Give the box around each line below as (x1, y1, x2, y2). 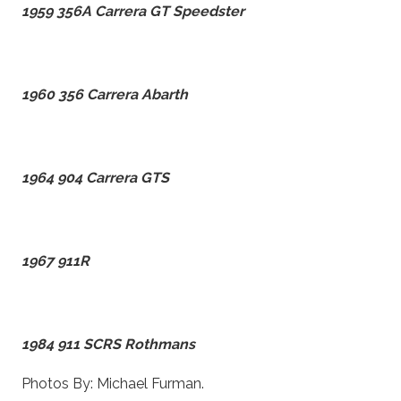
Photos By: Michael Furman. (21, 374, 204, 392)
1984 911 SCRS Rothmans (21, 335, 195, 353)
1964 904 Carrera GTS (21, 168, 169, 186)
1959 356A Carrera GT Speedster (21, 2, 244, 20)
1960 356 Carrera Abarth (21, 85, 188, 103)
